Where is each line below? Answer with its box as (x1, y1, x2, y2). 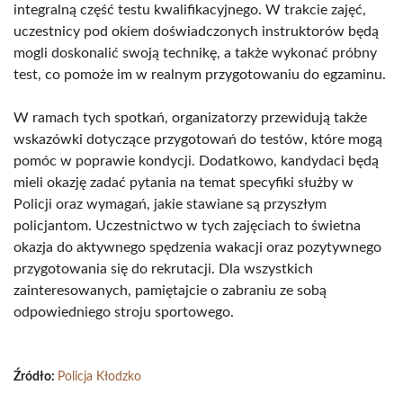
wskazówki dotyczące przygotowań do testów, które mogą (13, 132, 382, 147)
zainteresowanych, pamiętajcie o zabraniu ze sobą (13, 283, 327, 298)
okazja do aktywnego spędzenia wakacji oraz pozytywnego (13, 240, 381, 255)
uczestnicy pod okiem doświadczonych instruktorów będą (13, 24, 379, 39)
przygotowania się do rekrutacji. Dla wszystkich (13, 262, 313, 276)
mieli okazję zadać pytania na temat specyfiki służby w (13, 175, 354, 190)
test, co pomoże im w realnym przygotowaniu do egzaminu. (13, 67, 386, 82)
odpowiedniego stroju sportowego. (13, 305, 234, 319)
